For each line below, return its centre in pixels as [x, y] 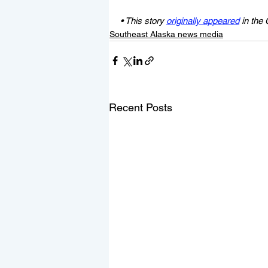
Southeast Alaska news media [166, 34]
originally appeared [203, 20]
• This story [143, 20]
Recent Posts [141, 107]
